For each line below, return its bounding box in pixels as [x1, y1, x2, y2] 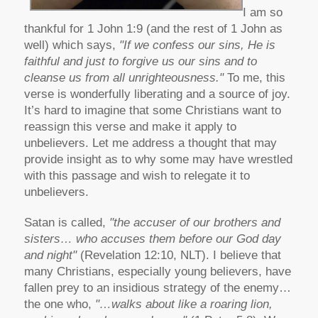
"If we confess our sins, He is [119, 38, 275, 52]
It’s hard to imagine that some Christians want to [23, 103, 281, 117]
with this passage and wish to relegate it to [23, 168, 250, 182]
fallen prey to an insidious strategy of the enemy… [23, 281, 291, 295]
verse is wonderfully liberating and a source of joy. [23, 87, 290, 101]
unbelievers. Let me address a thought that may [23, 136, 277, 150]
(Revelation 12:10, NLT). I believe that [76, 248, 281, 263]
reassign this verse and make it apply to [23, 119, 236, 133]
